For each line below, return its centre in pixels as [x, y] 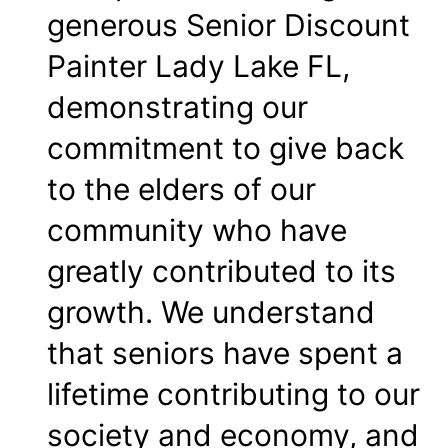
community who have [197, 229]
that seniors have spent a [225, 352]
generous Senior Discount [228, 24]
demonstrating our [177, 106]
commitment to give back [225, 147]
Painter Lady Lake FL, [198, 65]
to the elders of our [181, 188]
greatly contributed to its [221, 270]
